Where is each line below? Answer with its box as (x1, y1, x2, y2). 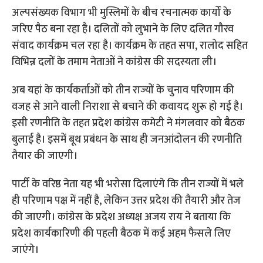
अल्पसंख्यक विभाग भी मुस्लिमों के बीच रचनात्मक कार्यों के (12, 4, 232, 22)
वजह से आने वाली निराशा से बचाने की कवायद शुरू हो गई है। (12, 98, 244, 116)
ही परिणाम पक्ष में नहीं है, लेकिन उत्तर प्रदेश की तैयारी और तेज (12, 192, 241, 210)
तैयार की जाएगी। (12, 147, 78, 166)
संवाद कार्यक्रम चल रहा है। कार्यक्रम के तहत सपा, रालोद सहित (12, 37, 248, 55)
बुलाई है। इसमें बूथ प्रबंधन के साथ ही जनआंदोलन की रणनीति (12, 131, 242, 149)
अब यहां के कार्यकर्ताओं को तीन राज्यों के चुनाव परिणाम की (12, 82, 235, 100)
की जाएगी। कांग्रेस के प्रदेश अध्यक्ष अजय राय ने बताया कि (12, 208, 231, 227)
